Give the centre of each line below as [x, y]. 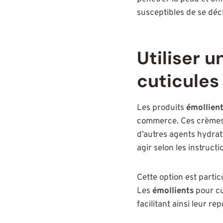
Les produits [162, 108]
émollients [173, 191]
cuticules [178, 81]
